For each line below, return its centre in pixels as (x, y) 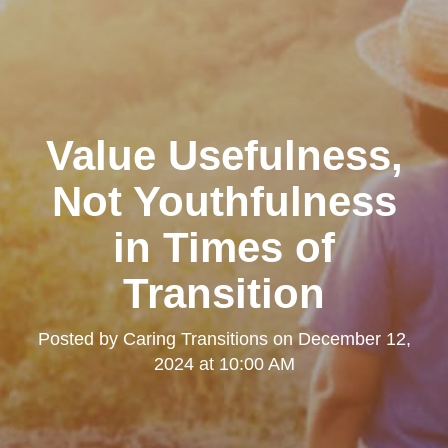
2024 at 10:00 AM (224, 364)
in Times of (224, 248)
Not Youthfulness (224, 202)
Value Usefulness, (224, 156)
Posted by (80, 339)
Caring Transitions (195, 339)
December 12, (354, 339)
